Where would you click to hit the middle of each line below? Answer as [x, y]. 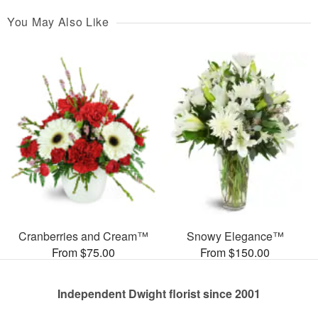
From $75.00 [83, 252]
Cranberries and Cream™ [83, 236]
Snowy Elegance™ [235, 236]
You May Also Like [58, 22]
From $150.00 [235, 252]
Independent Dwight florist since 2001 [159, 293]
